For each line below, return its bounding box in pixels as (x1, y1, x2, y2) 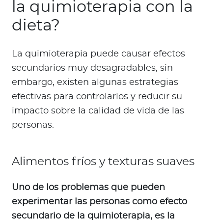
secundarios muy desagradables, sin (12, 63, 173, 73)
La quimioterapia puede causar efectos (12, 49, 185, 58)
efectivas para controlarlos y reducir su (12, 92, 182, 101)
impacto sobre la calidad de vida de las (12, 106, 184, 115)
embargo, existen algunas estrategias (12, 78, 178, 87)
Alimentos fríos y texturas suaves (12, 155, 194, 167)
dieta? (12, 17, 60, 33)
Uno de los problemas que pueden (12, 183, 165, 192)
